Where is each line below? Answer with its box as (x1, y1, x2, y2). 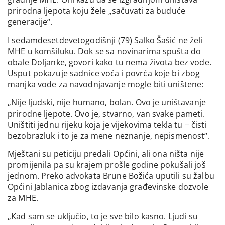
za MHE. (8, 192, 38, 204)
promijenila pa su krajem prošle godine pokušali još (8, 159, 206, 171)
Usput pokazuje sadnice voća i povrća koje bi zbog (8, 67, 200, 79)
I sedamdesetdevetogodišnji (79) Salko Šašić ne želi (8, 34, 203, 46)
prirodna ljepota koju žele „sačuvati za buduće (8, 5, 185, 17)
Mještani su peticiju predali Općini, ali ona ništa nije (8, 148, 204, 160)
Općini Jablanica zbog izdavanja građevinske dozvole (8, 181, 208, 193)
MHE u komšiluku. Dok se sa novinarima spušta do (8, 45, 201, 57)
